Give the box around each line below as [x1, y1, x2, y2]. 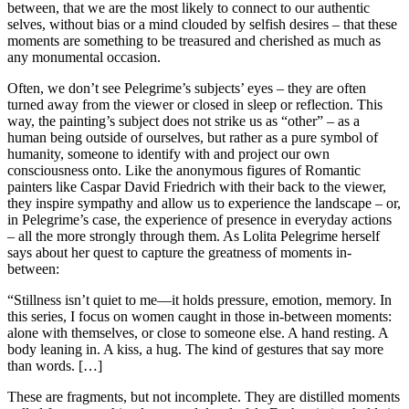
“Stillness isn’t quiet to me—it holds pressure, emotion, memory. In [7, 291, 392, 308]
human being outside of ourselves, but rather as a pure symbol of [7, 129, 378, 145]
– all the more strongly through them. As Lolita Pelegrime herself [7, 227, 380, 244]
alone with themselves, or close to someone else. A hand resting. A [7, 324, 388, 341]
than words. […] [7, 357, 102, 373]
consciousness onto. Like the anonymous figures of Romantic [7, 162, 361, 178]
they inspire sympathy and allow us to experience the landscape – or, [7, 194, 401, 211]
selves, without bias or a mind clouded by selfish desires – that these [7, 16, 397, 32]
